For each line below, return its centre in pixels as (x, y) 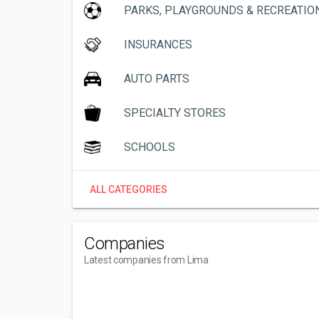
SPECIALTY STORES (175, 113)
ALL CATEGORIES (129, 189)
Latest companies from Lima (146, 260)
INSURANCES (158, 45)
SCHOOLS (150, 147)
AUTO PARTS (157, 79)
